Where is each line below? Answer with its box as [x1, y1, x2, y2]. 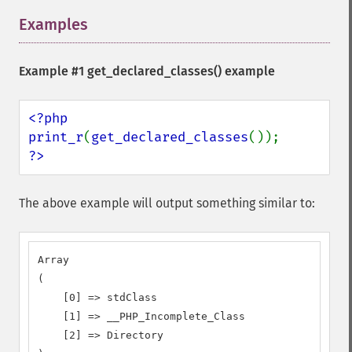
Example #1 [19, 64, 87, 79]
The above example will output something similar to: [19, 196, 315, 211]
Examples [19, 15, 88, 34]
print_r [28, 129, 83, 145]
